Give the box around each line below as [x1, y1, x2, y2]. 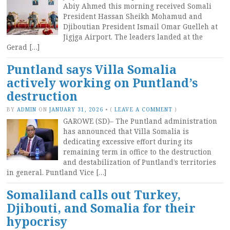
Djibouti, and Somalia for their [7, 200, 196, 216]
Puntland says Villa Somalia [7, 61, 177, 78]
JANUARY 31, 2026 [49, 105, 104, 113]
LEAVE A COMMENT [114, 105, 172, 113]
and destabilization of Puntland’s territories [63, 157, 216, 167]
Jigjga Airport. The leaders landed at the [63, 32, 203, 42]
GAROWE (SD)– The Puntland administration [63, 116, 217, 126]
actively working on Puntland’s [7, 74, 198, 91]
